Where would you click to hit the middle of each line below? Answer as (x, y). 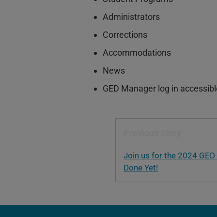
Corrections (125, 34)
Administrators (131, 16)
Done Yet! (141, 167)
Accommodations (137, 52)
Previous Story (152, 133)
